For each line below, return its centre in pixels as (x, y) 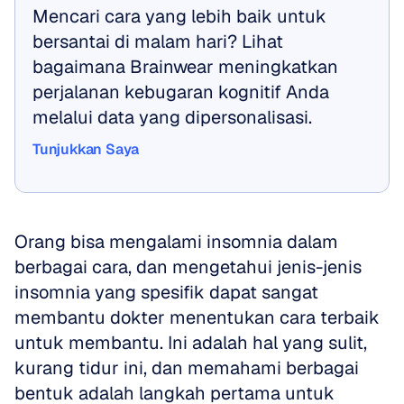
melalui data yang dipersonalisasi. (172, 117)
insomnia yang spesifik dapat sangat (166, 292)
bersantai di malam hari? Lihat (158, 41)
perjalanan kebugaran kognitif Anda (181, 92)
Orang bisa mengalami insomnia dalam (176, 242)
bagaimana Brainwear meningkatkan (185, 67)
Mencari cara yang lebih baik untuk (179, 16)
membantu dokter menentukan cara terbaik (197, 317)
